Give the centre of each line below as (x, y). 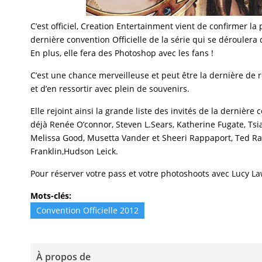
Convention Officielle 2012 (87, 210)
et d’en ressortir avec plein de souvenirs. (110, 89)
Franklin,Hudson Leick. (74, 151)
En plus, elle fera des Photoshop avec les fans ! (122, 53)
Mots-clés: (51, 196)
